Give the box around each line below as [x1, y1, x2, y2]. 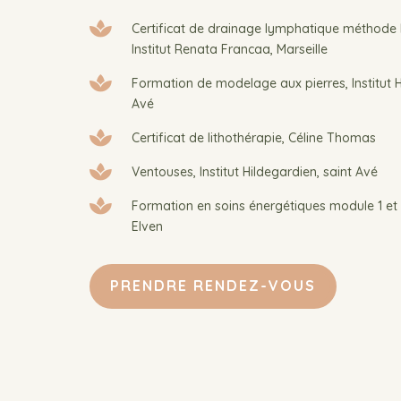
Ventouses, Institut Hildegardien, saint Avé [132, 163, 378, 180]
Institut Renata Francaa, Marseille [132, 40, 328, 57]
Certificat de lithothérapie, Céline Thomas [132, 129, 376, 146]
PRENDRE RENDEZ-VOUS [110, 277, 316, 295]
